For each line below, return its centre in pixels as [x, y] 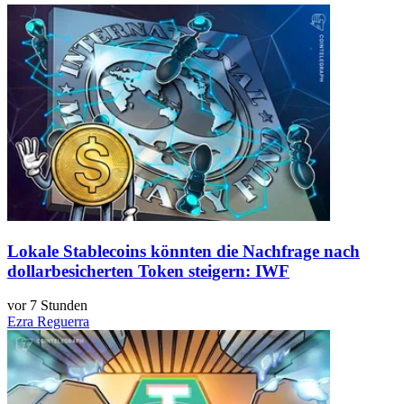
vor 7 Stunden [47, 306]
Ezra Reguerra [48, 322]
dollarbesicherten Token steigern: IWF [148, 271]
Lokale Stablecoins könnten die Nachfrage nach [184, 251]
